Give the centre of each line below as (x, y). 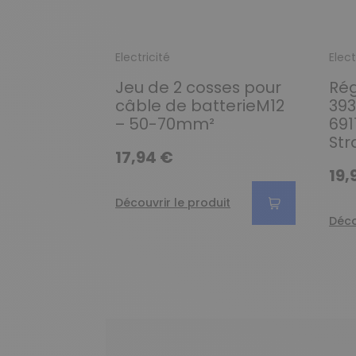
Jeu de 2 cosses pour (198, 87)
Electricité (143, 58)
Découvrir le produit (173, 203)
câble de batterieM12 (200, 105)
